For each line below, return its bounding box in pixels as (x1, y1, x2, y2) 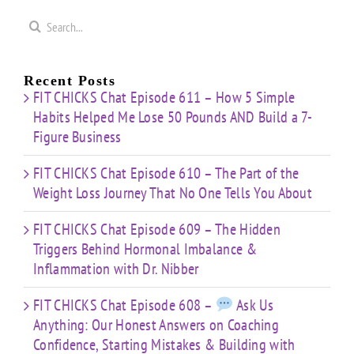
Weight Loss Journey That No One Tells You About (33, 183, 313, 204)
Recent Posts (24, 73, 115, 89)
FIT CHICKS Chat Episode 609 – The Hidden (33, 219, 281, 240)
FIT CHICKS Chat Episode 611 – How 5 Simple (33, 87, 296, 108)
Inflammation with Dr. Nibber (33, 258, 199, 280)
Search (23, 13, 61, 35)
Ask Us (233, 295, 273, 316)
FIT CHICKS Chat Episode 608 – (33, 295, 216, 316)
